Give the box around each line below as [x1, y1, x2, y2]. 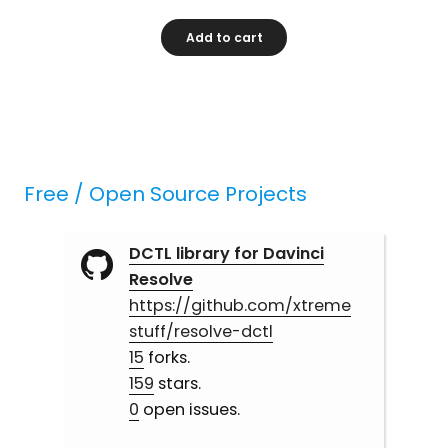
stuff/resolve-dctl [128, 319, 273, 343]
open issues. [138, 397, 240, 421]
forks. [143, 345, 190, 369]
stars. [153, 371, 201, 395]
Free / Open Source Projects [24, 180, 308, 209]
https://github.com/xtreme [128, 293, 351, 317]
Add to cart [185, 28, 263, 46]
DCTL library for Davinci [128, 241, 324, 265]
